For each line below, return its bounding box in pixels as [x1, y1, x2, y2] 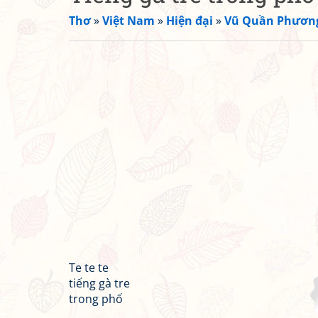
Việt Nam [102, 13, 155, 28]
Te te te [69, 260, 109, 275]
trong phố [69, 291, 123, 307]
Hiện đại [166, 13, 213, 28]
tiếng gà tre [69, 275, 130, 291]
